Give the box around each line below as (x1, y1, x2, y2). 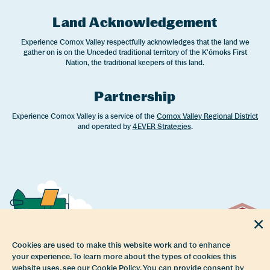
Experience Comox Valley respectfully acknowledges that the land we (20, 37, 250, 46)
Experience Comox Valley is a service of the (12, 111, 157, 121)
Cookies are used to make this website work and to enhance (12, 240, 230, 250)
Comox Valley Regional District (157, 111, 258, 121)
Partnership (94, 88, 176, 104)
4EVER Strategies (132, 122, 191, 131)
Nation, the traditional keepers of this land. (66, 58, 204, 67)
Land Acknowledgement (52, 14, 218, 30)
